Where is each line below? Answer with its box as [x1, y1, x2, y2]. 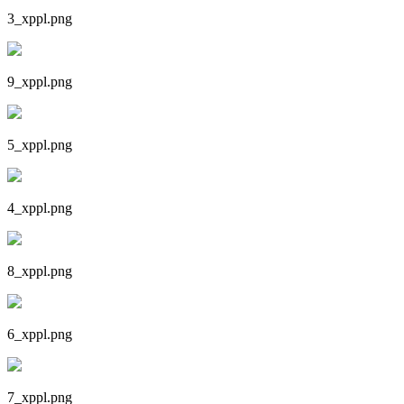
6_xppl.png [7, 326, 72, 342]
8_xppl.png [7, 263, 72, 279]
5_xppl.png [7, 137, 72, 152]
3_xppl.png [7, 11, 72, 26]
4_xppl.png [7, 200, 72, 216]
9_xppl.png [7, 74, 72, 89]
